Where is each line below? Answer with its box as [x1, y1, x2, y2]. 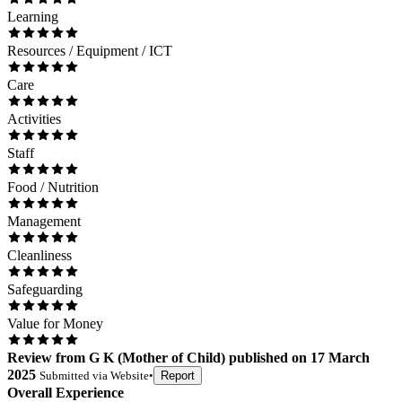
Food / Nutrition [7, 179, 99, 196]
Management [7, 214, 81, 230]
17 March [310, 350, 370, 366]
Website [110, 369, 149, 383]
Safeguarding [7, 282, 83, 298]
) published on [221, 350, 307, 366]
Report [161, 369, 195, 383]
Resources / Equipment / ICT [7, 43, 172, 59]
